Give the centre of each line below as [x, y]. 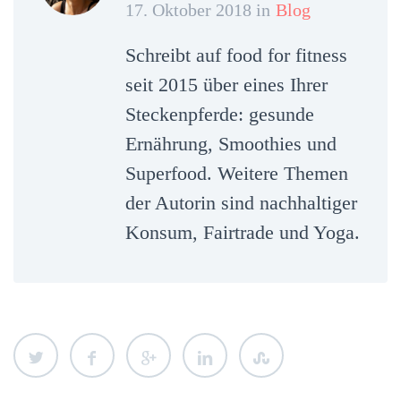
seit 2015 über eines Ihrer [226, 85]
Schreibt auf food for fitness [236, 55]
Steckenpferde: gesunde [220, 115]
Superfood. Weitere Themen [237, 174]
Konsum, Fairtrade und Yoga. [243, 233]
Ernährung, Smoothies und [231, 144]
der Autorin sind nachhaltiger [241, 203]
